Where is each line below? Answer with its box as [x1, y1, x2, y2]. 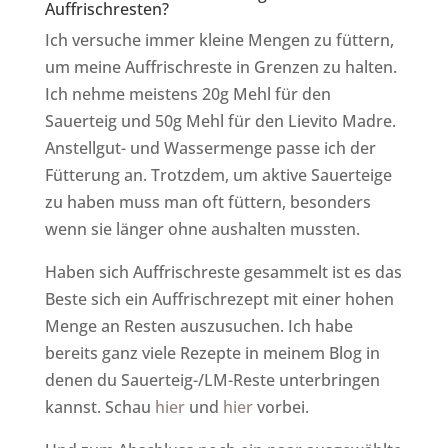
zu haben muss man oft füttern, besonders [44, 190, 371, 213]
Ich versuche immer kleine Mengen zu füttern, [44, 28, 394, 51]
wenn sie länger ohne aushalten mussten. [44, 217, 360, 240]
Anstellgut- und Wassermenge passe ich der [44, 136, 376, 159]
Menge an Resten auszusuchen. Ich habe [44, 314, 353, 337]
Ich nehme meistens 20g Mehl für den [44, 82, 331, 105]
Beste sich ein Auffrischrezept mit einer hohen [44, 287, 394, 310]
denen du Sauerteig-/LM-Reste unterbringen [44, 368, 380, 391]
